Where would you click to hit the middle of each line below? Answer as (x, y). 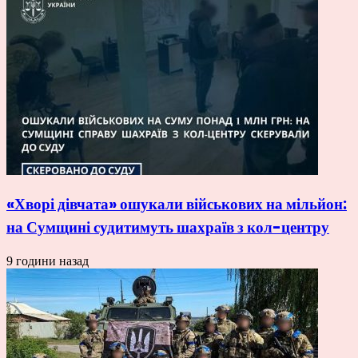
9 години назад (48, 261)
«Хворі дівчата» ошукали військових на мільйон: (177, 205)
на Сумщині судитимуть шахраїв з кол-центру (168, 228)
